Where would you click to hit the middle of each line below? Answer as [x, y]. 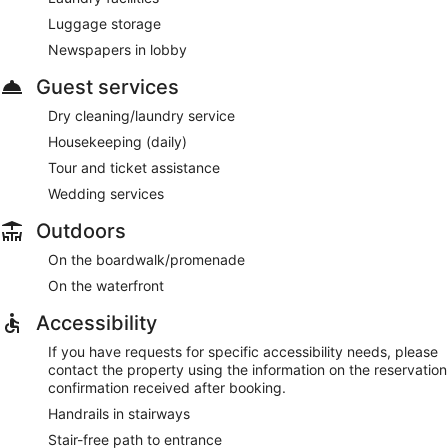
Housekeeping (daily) [117, 141]
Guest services [107, 86]
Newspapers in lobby [117, 49]
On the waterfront [106, 285]
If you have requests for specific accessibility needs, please [243, 351]
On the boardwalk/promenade [146, 259]
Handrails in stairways [119, 413]
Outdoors [81, 230]
